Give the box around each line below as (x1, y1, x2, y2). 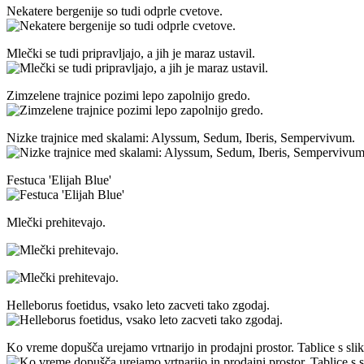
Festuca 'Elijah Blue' (6, 173, 111, 188)
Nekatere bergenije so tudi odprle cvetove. (6, 4, 223, 19)
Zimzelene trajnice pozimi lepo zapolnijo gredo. (6, 89, 250, 103)
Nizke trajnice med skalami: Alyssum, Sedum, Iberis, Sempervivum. (6, 131, 355, 145)
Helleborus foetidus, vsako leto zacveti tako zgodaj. (6, 298, 270, 313)
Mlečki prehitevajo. (6, 215, 106, 230)
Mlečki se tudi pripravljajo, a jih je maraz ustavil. (6, 46, 255, 61)
